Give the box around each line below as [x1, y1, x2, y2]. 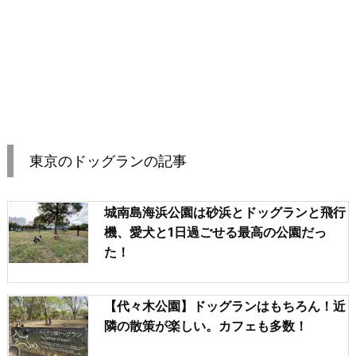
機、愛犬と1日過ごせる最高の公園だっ [104, 224, 327, 241]
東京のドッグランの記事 [29, 152, 187, 170]
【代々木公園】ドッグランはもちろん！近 [104, 297, 346, 314]
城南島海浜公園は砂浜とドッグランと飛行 [104, 204, 346, 221]
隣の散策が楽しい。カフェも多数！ [104, 317, 308, 334]
